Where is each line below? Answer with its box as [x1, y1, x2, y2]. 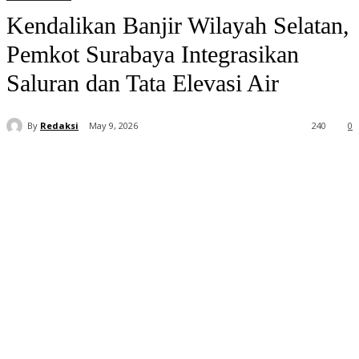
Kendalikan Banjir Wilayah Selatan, [6, 12, 349, 38]
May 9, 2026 [89, 119, 138, 132]
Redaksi [40, 119, 79, 131]
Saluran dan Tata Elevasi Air [6, 70, 279, 96]
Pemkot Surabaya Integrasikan [6, 41, 299, 67]
